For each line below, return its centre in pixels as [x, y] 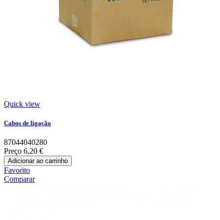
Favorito [17, 170]
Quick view [22, 104]
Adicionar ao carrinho [38, 161]
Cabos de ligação [27, 123]
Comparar [19, 179]
